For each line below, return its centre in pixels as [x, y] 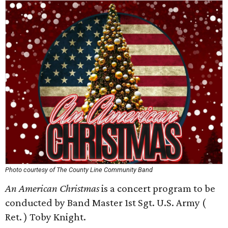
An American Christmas [52, 188]
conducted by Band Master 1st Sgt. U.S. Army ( [105, 203]
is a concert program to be [157, 188]
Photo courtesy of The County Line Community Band [79, 170]
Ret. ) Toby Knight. [46, 217]
